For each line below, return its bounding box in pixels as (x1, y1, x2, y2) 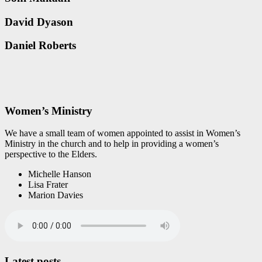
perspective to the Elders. (5, 149, 97, 160)
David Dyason (5, 15, 73, 28)
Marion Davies (28, 190, 83, 201)
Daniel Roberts (5, 39, 76, 52)
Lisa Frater (28, 180, 68, 190)
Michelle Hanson (28, 169, 91, 180)
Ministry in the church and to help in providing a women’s (5, 139, 219, 149)
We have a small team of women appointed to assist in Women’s (5, 128, 240, 139)
